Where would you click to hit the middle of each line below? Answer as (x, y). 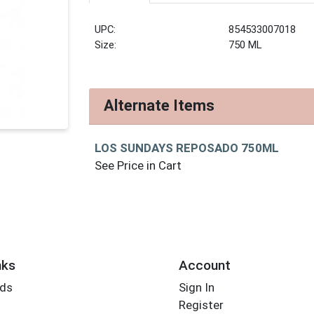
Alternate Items (159, 106)
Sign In (196, 288)
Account (204, 265)
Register (201, 305)
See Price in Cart (138, 166)
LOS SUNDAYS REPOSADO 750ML (187, 148)
